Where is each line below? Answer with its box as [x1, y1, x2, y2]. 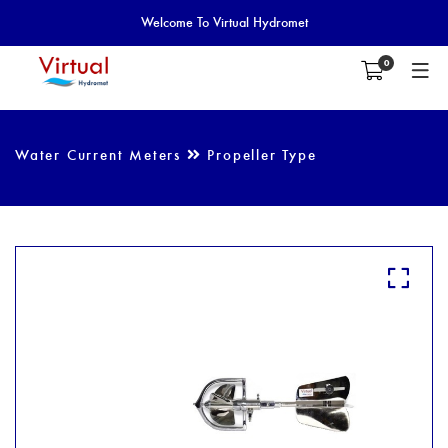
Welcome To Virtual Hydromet [140, 12, 308, 31]
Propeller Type [201, 144, 317, 165]
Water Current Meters [15, 144, 187, 165]
